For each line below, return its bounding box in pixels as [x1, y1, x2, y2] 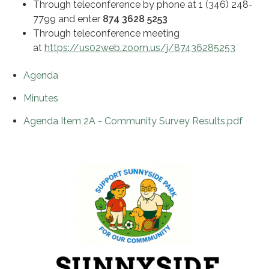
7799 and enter [33, 13, 103, 25]
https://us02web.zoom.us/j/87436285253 [44, 42, 235, 54]
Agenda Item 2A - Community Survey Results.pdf [23, 115, 243, 127]
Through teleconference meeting [33, 28, 180, 40]
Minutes [23, 92, 58, 104]
